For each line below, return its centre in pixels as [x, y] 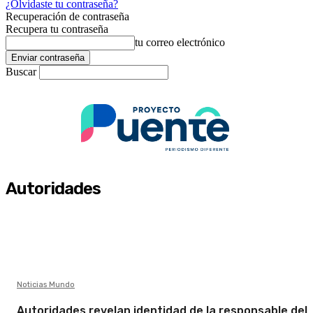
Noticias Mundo [46, 285]
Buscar [21, 72]
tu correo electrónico [180, 42]
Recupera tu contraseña [57, 29]
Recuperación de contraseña [67, 16]
